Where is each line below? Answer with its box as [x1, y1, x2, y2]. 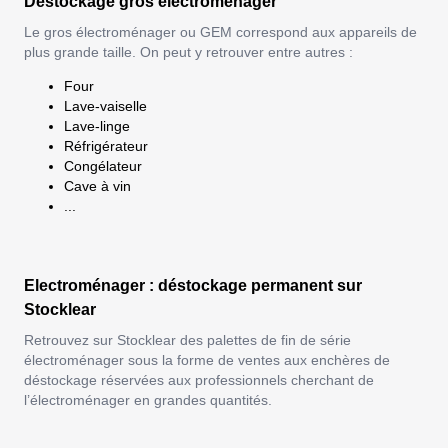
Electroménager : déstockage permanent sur [24, 277, 362, 295]
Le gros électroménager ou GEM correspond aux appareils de [24, 24, 417, 41]
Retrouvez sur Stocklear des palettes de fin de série [24, 332, 351, 349]
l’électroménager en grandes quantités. [24, 392, 272, 409]
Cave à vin [64, 178, 131, 195]
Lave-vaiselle [64, 98, 147, 115]
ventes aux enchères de [238, 352, 390, 369]
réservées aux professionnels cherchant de [97, 372, 374, 389]
